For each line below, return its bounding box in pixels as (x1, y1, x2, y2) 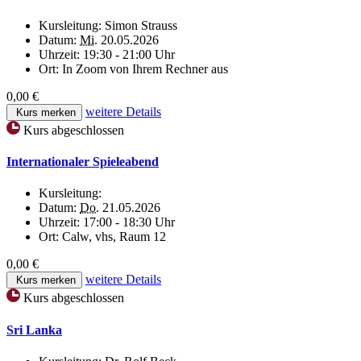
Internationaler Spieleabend (6, 155, 159, 169)
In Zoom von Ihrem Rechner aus (62, 61, 228, 76)
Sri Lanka (6, 322, 62, 337)
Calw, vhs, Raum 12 (62, 230, 166, 244)
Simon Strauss (105, 18, 177, 32)
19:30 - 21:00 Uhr (83, 47, 175, 61)
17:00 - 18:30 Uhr (83, 215, 175, 230)
